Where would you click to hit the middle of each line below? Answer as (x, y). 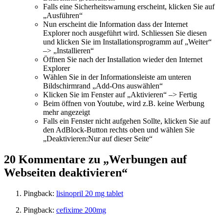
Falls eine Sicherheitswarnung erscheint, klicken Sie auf (129, 6)
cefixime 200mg (81, 210)
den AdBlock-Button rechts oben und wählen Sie (119, 130)
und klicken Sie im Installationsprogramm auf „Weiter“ (127, 42)
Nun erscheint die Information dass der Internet (115, 24)
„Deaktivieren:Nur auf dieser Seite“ (98, 138)
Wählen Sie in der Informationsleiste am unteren (117, 77)
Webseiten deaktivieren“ (66, 172)
